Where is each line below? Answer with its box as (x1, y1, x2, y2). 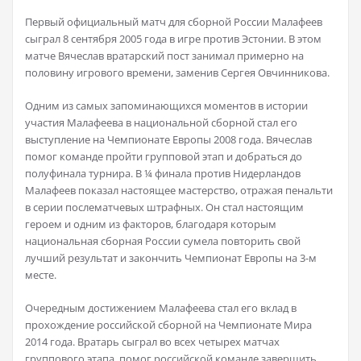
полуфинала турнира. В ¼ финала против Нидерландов (25, 166, 301, 181)
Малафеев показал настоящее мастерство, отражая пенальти (25, 183, 333, 198)
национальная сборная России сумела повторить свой (25, 234, 301, 249)
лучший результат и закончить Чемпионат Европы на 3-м (25, 251, 317, 266)
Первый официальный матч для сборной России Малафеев (25, 15, 322, 30)
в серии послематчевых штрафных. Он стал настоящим (25, 200, 304, 215)
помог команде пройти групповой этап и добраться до (25, 149, 302, 164)
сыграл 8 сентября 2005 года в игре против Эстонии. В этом (25, 31, 322, 47)
